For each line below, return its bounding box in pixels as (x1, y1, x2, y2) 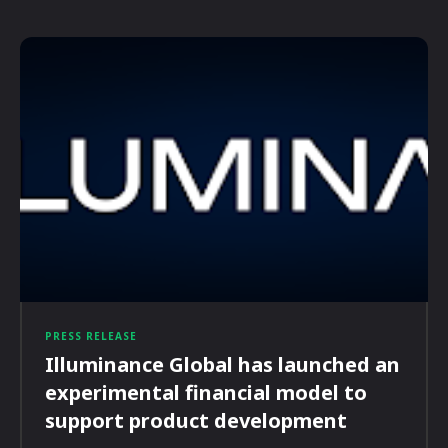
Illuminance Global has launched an (45, 350, 400, 378)
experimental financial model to (45, 378, 367, 406)
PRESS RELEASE (45, 328, 137, 343)
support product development (45, 406, 347, 434)
